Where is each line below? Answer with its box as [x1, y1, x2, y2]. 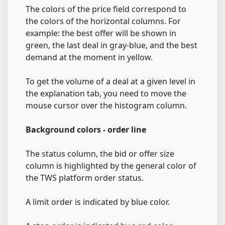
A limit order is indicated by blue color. [26, 196, 170, 208]
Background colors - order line [26, 124, 146, 136]
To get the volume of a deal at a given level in [26, 76, 195, 87]
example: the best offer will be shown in [26, 28, 176, 39]
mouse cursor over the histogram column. [26, 100, 187, 111]
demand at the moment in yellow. [26, 52, 153, 63]
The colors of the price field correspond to [26, 4, 186, 15]
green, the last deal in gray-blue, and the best [26, 40, 197, 51]
